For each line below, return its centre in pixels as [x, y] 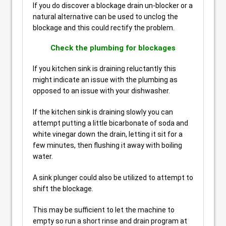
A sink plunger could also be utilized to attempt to [113, 178]
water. [43, 156]
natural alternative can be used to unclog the [105, 17]
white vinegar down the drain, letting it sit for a [108, 134]
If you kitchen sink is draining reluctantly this [104, 69]
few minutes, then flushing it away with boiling [107, 145]
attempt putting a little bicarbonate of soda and [110, 123]
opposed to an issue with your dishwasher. [101, 91]
